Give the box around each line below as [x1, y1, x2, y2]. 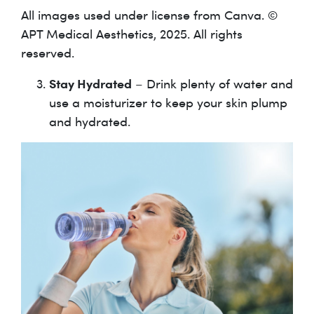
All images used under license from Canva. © [21, 6, 278, 24]
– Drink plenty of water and [132, 75, 293, 93]
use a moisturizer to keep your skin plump [49, 94, 287, 111]
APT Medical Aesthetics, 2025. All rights [21, 25, 243, 43]
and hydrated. [49, 113, 130, 130]
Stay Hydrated [49, 74, 132, 93]
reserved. [21, 44, 74, 62]
